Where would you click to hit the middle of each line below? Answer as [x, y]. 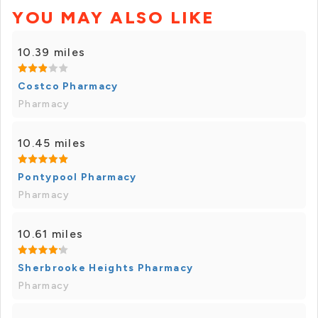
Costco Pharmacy [68, 87]
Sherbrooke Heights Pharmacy [106, 268]
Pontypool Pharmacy [77, 177]
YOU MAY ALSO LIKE [114, 18]
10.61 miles [51, 234]
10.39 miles [52, 53]
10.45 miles [52, 143]
